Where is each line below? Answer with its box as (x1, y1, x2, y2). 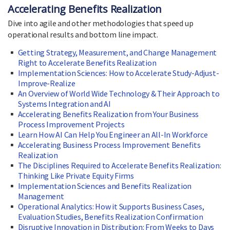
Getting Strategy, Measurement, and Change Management (17, 47, 217, 58)
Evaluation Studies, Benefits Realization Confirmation (18, 212, 203, 222)
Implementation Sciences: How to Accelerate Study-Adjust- (17, 68, 219, 79)
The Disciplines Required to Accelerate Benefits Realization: (17, 160, 221, 171)
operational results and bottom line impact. (8, 29, 158, 40)
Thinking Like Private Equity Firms (18, 170, 134, 181)
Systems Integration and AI (18, 99, 111, 109)
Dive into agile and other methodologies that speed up (8, 18, 194, 29)
